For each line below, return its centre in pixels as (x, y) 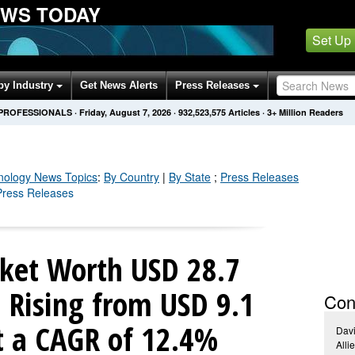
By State (190, 177)
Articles (244, 112)
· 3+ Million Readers (303, 112)
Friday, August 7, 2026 (125, 112)
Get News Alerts (119, 85)
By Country (132, 177)
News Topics (64, 177)
